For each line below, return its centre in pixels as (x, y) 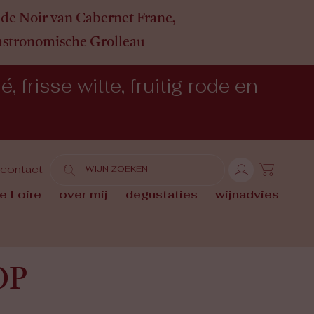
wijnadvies (247, 196)
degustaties (161, 196)
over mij (83, 196)
